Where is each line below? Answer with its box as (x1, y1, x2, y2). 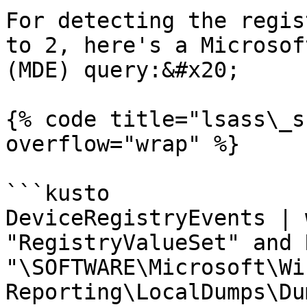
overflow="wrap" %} (5, 132, 240, 156)
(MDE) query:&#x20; (5, 58, 240, 82)
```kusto (5, 181, 110, 206)
